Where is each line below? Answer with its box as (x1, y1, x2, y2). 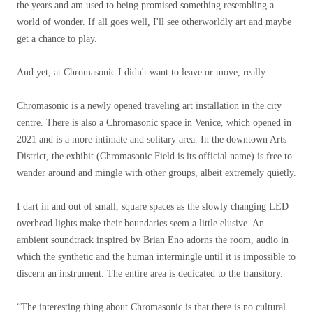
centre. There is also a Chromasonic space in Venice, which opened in (17, 117, 291, 128)
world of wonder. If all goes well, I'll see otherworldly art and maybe (17, 17, 291, 27)
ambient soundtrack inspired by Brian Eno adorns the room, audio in (17, 235, 289, 245)
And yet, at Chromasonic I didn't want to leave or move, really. (17, 67, 268, 78)
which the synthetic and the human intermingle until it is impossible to (17, 252, 296, 262)
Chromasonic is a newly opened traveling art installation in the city (17, 101, 282, 111)
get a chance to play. (17, 34, 97, 44)
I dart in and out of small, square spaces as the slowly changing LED (17, 201, 289, 212)
